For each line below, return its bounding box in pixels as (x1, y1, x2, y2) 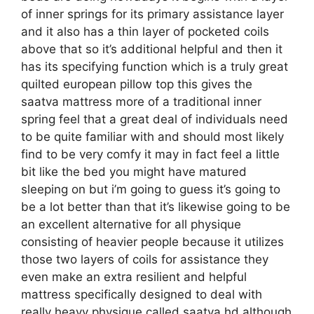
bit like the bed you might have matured (21, 164, 247, 179)
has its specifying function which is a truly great (21, 59, 288, 74)
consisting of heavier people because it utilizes (21, 234, 284, 249)
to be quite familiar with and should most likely (21, 129, 284, 144)
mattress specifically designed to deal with (21, 287, 262, 301)
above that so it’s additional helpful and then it (21, 41, 282, 56)
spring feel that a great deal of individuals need (21, 111, 288, 126)
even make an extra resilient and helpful (21, 269, 247, 284)
